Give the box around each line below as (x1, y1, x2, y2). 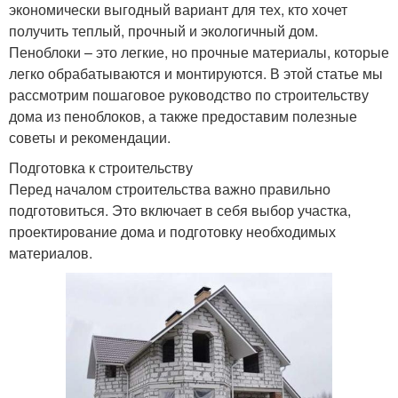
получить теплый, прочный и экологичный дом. (9, 20, 318, 41)
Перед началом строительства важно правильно (9, 178, 330, 199)
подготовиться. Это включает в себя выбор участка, (9, 199, 351, 220)
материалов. (9, 242, 92, 263)
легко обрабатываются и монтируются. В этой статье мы (9, 62, 383, 84)
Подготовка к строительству (9, 156, 193, 178)
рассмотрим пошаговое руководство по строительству (9, 84, 369, 105)
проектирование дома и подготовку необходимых (9, 220, 336, 242)
